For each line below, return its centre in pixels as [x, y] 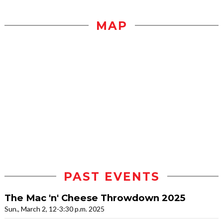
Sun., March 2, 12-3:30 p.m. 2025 [55, 209]
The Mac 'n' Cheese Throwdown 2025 [95, 198]
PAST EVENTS [111, 176]
